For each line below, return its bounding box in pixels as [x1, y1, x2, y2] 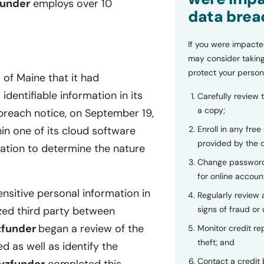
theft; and [197, 237, 235, 247]
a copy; [197, 105, 225, 115]
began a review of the [38, 222, 144, 236]
